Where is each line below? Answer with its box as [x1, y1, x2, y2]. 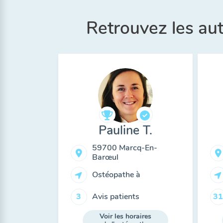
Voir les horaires [100, 212, 151, 221]
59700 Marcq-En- [92, 142, 157, 153]
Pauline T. [99, 122, 152, 139]
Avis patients [92, 191, 139, 202]
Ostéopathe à [92, 169, 140, 180]
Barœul [92, 152, 118, 163]
